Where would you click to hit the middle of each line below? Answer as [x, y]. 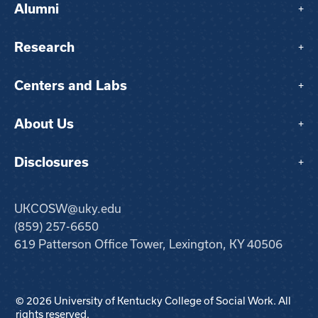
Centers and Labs [71, 86]
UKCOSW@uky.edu [68, 209]
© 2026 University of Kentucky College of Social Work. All [153, 301]
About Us [44, 124]
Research [44, 47]
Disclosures [51, 162]
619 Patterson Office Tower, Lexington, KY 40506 [148, 244]
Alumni [37, 9]
